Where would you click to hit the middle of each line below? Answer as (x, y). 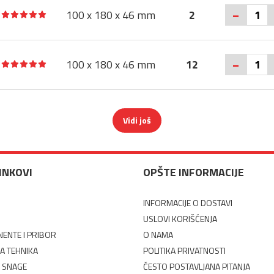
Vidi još (137, 120)
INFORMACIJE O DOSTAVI (188, 203)
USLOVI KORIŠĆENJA (180, 219)
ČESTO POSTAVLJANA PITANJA (197, 266)
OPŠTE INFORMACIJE (194, 172)
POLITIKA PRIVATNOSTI (184, 250)
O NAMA (158, 235)
